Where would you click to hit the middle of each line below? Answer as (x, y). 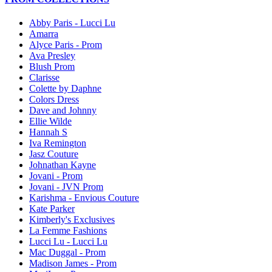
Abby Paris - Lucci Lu (72, 23)
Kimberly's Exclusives (72, 220)
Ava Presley (52, 56)
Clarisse (44, 78)
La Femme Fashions (68, 231)
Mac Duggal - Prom (67, 253)
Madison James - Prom (73, 263)
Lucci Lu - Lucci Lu (68, 242)
